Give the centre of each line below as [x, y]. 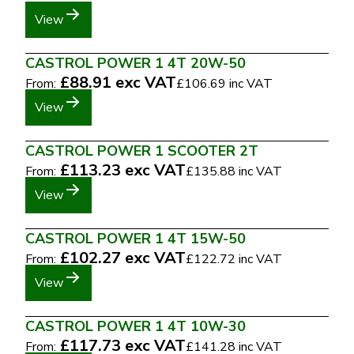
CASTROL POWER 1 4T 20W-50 [136, 63]
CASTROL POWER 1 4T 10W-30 [136, 326]
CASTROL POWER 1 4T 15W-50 [136, 239]
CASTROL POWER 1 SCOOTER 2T [142, 151]
